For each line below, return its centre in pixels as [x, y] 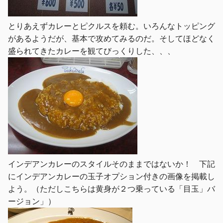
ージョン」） [32, 201]
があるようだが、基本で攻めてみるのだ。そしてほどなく [111, 38]
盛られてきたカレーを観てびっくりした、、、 [92, 51]
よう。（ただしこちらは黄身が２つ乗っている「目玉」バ [111, 188]
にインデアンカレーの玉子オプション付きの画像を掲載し [111, 176]
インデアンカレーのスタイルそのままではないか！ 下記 [111, 164]
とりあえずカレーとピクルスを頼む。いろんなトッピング [111, 26]
